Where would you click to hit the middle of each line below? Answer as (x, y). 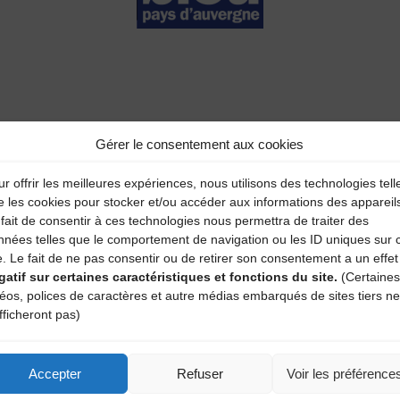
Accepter (55, 373)
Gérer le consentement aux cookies (200, 144)
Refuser (200, 373)
